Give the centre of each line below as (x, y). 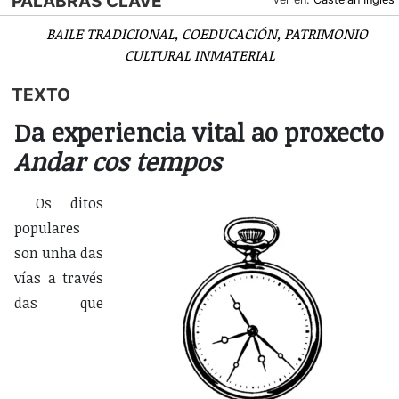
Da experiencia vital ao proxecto (199, 131)
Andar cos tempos (118, 161)
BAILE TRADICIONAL (110, 34)
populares (47, 228)
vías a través (59, 277)
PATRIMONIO (326, 34)
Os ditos (69, 203)
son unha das (59, 252)
